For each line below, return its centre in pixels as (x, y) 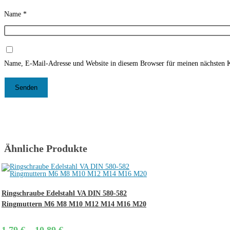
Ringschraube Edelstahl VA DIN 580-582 (64, 193)
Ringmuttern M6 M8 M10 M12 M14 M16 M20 (74, 204)
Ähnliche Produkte (46, 148)
